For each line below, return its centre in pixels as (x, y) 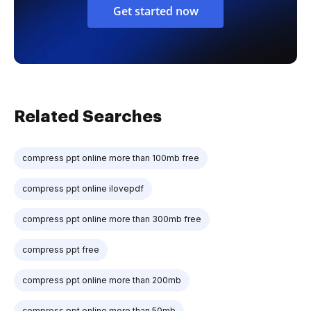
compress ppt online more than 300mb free (112, 219)
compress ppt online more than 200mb (102, 280)
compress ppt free (61, 250)
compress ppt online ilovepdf (83, 188)
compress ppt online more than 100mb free (111, 158)
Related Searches (88, 117)
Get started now (155, 11)
